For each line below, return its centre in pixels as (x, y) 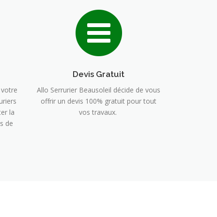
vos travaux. (99, 112)
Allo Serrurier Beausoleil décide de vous (99, 90)
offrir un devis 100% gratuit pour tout (99, 101)
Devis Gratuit (99, 74)
